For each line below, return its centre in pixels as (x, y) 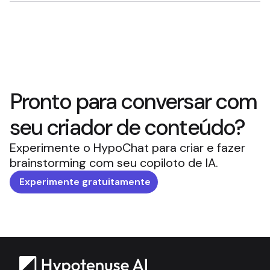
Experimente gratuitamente (85, 182)
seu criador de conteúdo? (127, 127)
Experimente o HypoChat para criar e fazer (127, 148)
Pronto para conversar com (133, 102)
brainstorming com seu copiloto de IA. (114, 163)
